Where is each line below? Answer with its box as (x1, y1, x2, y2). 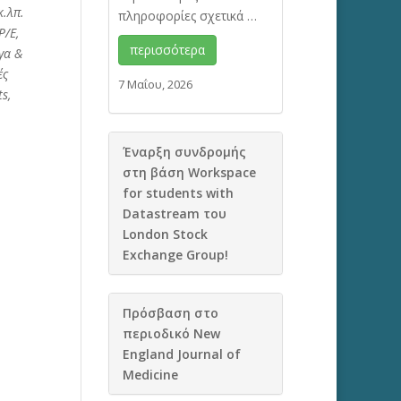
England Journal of (122, 346, 241, 363)
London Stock (122, 226, 208, 243)
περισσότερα (129, 41, 205, 58)
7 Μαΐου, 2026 (117, 76, 192, 92)
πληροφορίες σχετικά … (117, 7, 257, 24)
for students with (122, 184, 234, 201)
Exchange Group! (122, 246, 228, 263)
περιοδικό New (122, 325, 220, 342)
